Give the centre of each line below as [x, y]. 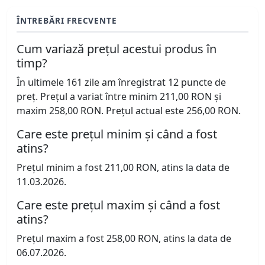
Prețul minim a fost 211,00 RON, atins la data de [123, 168]
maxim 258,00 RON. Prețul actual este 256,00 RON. [129, 111]
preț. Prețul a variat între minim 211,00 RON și [119, 97]
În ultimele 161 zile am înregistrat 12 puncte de [121, 83]
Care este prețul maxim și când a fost [118, 205]
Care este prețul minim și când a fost [117, 134]
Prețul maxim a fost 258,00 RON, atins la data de [124, 239]
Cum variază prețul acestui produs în [117, 49]
